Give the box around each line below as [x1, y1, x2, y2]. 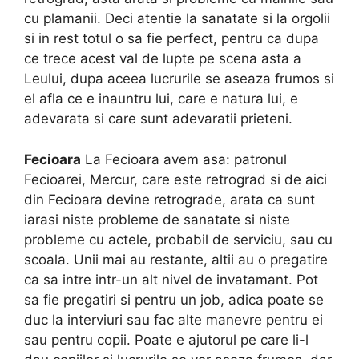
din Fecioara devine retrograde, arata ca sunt [24, 191, 315, 208]
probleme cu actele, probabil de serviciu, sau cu [24, 231, 333, 248]
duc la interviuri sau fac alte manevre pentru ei [24, 311, 323, 328]
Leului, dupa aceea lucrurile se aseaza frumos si [24, 71, 334, 87]
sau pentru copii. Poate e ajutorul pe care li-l [24, 331, 309, 348]
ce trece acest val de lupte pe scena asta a [24, 50, 301, 67]
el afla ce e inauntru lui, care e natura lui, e [24, 91, 298, 107]
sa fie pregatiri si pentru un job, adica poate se [24, 291, 324, 308]
